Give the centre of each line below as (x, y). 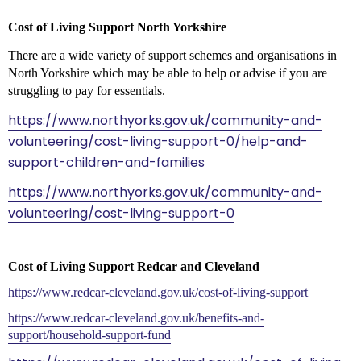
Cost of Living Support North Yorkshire (117, 27)
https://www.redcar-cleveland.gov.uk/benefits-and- (136, 317)
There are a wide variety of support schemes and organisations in (172, 55)
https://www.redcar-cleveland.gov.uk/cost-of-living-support (158, 292)
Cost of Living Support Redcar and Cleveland (133, 266)
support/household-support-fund (89, 334)
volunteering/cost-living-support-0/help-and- (158, 141)
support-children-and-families (106, 162)
